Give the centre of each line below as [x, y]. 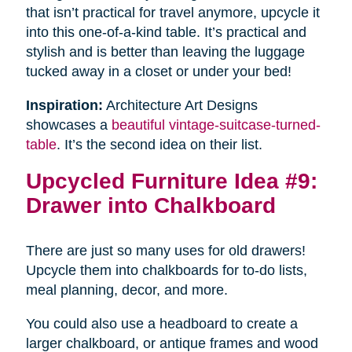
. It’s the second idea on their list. [159, 145]
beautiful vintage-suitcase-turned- [216, 125]
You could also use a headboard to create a [161, 324]
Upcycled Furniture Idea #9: [171, 181]
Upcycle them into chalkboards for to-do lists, [166, 271]
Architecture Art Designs [180, 106]
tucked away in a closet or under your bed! [158, 72]
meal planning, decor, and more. [126, 290]
